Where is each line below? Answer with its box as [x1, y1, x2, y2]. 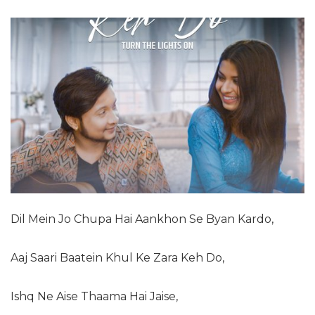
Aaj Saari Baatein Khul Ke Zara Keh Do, [11, 251, 224, 264]
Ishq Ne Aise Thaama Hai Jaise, [11, 290, 178, 303]
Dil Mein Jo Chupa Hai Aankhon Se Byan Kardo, [11, 212, 274, 226]
